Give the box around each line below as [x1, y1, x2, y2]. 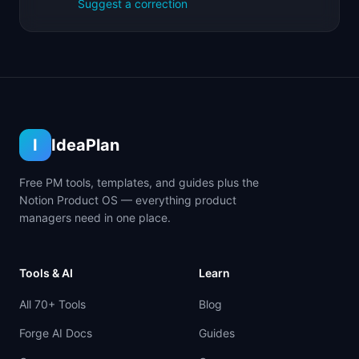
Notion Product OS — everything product [19, 193, 236, 207]
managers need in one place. [19, 211, 171, 224]
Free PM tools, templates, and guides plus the [19, 175, 259, 189]
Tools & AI [19, 266, 73, 280]
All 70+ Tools [19, 297, 86, 311]
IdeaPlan [51, 135, 119, 155]
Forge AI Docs [19, 326, 92, 340]
